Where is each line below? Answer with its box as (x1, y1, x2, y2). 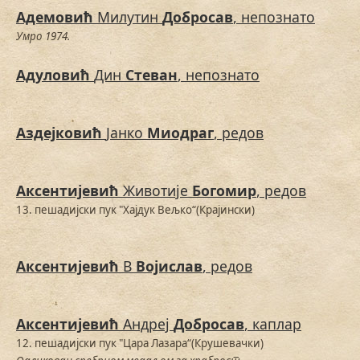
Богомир (192, 181, 256, 201)
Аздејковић (16, 123, 102, 143)
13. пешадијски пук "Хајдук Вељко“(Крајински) (16, 202, 255, 218)
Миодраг (147, 123, 214, 143)
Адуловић (16, 65, 90, 85)
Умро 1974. (16, 29, 70, 44)
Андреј (123, 314, 174, 334)
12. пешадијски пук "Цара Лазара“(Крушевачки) (16, 336, 264, 351)
